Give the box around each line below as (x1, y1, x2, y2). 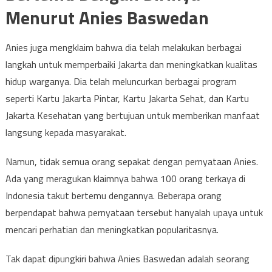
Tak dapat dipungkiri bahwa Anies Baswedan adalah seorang (5, 251, 250, 266)
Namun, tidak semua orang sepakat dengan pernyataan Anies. (5, 154, 258, 169)
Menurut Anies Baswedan (5, 4, 209, 32)
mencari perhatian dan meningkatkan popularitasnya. (5, 222, 219, 237)
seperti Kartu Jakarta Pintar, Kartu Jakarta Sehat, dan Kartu (5, 91, 249, 106)
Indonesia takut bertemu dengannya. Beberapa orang (5, 188, 222, 203)
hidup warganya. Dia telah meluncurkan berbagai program (5, 74, 237, 89)
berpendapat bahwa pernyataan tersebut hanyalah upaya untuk (5, 205, 263, 220)
